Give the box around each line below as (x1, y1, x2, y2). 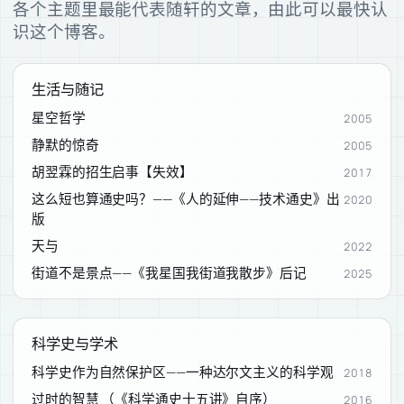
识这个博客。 (13, 20, 115, 44)
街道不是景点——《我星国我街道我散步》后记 (32, 263, 307, 281)
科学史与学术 (32, 333, 118, 353)
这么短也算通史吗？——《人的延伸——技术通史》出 (32, 189, 340, 207)
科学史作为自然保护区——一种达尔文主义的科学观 (32, 362, 334, 381)
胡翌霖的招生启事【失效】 (32, 162, 193, 180)
